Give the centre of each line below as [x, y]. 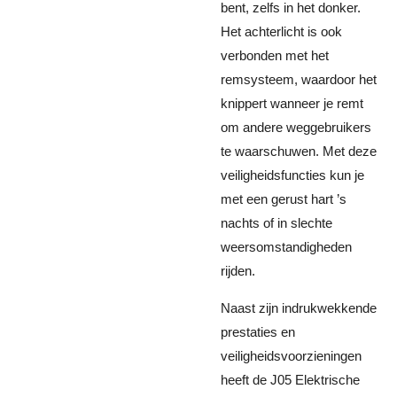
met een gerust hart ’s [284, 199]
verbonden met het [275, 55]
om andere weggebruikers [296, 127]
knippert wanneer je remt [292, 103]
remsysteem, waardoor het [299, 79]
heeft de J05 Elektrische [290, 380]
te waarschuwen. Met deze [299, 151]
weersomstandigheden [286, 247]
